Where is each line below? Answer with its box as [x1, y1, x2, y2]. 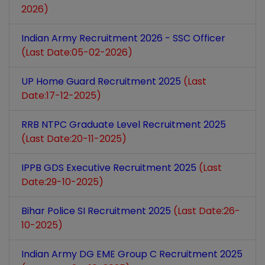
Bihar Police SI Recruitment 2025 [21, 204, 173, 218]
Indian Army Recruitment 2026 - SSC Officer [21, 31, 225, 45]
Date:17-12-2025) [21, 89, 101, 102]
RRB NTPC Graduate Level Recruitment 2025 [21, 118, 226, 131]
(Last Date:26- [173, 204, 240, 218]
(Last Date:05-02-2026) [21, 46, 132, 59]
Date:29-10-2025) [21, 175, 104, 189]
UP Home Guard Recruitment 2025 [21, 75, 183, 88]
